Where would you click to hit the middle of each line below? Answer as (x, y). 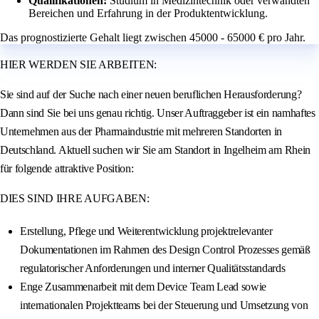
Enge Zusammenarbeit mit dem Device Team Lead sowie (143, 287)
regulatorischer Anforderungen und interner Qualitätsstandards (153, 268)
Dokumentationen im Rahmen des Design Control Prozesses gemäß (165, 250)
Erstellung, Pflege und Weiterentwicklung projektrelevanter (146, 231)
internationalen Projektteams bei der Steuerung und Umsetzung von (164, 305)
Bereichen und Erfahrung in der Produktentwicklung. (148, 14)
